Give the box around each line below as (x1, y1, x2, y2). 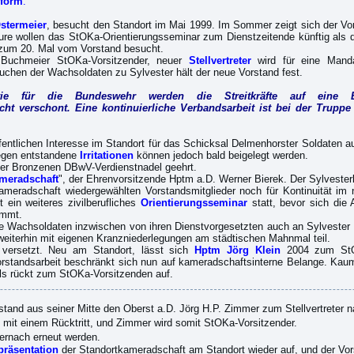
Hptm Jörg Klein (194, 244, 281, 256)
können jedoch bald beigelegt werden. (133, 149, 308, 161)
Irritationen (79, 149, 134, 161)
